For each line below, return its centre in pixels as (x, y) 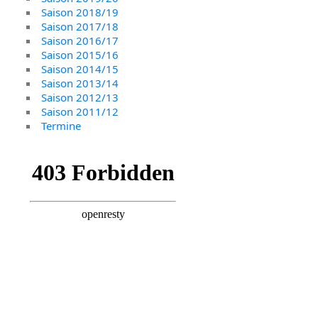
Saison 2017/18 (80, 26)
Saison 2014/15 (80, 68)
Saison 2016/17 (80, 40)
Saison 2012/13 (80, 97)
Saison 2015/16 (80, 54)
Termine (61, 125)
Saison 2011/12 (80, 111)
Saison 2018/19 (80, 12)
